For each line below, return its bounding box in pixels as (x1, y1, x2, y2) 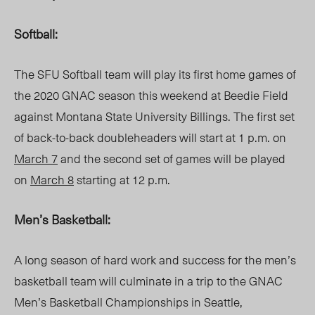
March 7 (14, 149, 58, 168)
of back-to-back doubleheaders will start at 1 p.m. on (14, 128, 286, 147)
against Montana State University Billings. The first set (14, 107, 295, 126)
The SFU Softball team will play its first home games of (14, 65, 296, 84)
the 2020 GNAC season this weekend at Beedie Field (14, 86, 288, 105)
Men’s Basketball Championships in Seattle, (14, 292, 243, 311)
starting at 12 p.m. (74, 170, 170, 189)
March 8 (30, 170, 74, 189)
